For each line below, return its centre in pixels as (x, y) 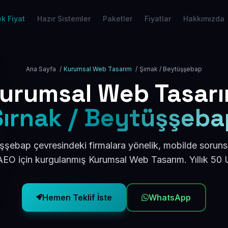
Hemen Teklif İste (77, 197)
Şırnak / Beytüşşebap (171, 69)
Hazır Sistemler (64, 19)
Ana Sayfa (41, 69)
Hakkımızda (204, 19)
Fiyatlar (158, 19)
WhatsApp (170, 197)
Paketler (117, 19)
